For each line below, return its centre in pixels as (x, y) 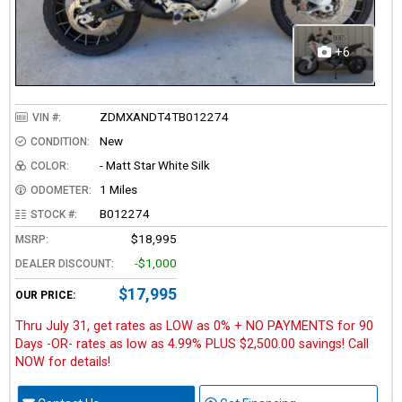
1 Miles (118, 190)
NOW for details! (63, 363)
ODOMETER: (61, 191)
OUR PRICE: (45, 296)
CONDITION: (60, 142)
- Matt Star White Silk (155, 166)
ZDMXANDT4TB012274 (164, 117)
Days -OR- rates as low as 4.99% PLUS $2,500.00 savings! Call (192, 345)
